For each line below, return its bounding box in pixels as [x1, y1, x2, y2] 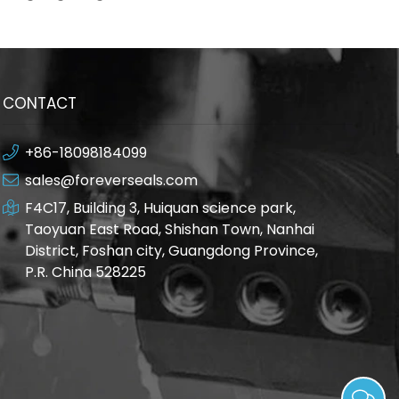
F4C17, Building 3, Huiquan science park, [24, 198, 296, 218]
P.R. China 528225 [24, 262, 146, 282]
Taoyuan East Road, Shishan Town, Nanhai [24, 219, 314, 240]
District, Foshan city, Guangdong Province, [24, 240, 318, 261]
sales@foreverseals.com [24, 170, 198, 191]
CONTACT [2, 93, 77, 114]
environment [61, 4, 152, 24]
